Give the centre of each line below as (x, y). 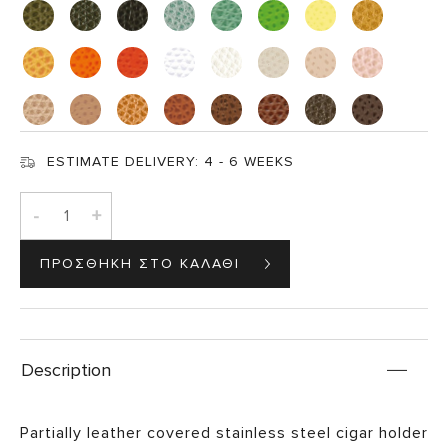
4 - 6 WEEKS (249, 162)
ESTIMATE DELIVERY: (125, 162)
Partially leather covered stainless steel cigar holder (224, 433)
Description (66, 369)
